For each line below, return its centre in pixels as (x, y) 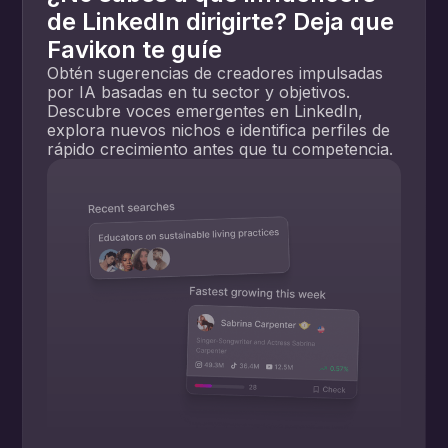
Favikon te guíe (135, 49)
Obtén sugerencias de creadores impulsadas (215, 72)
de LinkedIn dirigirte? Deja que (221, 21)
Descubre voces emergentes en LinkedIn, (205, 110)
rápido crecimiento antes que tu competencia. (220, 148)
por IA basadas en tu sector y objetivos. (199, 91)
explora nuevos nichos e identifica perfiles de (219, 129)
